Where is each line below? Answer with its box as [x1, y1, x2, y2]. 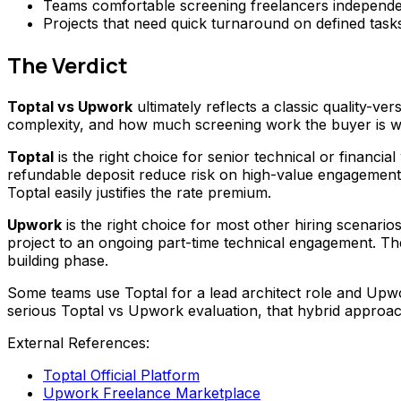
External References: [7, 334, 149, 353]
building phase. [7, 252, 108, 270]
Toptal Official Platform [43, 366, 200, 385]
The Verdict [7, 50, 128, 81]
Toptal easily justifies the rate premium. [7, 183, 271, 202]
